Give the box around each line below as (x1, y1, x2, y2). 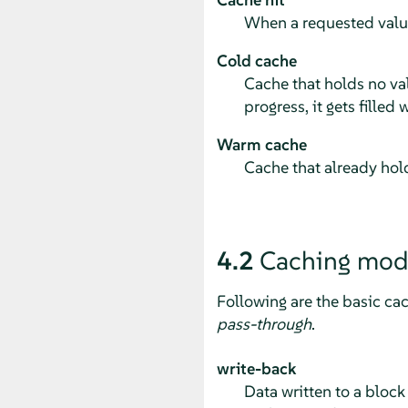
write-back (216, 357, 296, 379)
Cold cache (216, 49, 297, 71)
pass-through (216, 312, 311, 334)
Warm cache (216, 133, 307, 155)
